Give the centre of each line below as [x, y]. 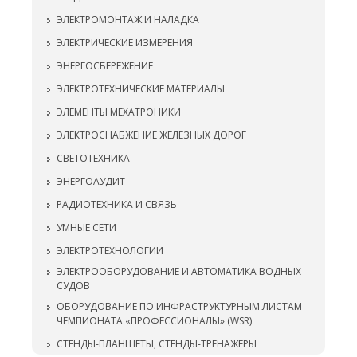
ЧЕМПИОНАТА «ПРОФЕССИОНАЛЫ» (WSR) [154, 321]
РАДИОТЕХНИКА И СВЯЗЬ [117, 204]
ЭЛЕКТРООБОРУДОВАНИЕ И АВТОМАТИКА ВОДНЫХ [179, 271]
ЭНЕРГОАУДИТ [91, 181]
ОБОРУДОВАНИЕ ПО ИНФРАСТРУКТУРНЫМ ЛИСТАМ [179, 306]
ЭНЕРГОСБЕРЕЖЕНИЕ [105, 66]
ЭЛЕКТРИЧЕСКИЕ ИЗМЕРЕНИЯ [125, 43]
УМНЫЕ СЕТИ [86, 228]
